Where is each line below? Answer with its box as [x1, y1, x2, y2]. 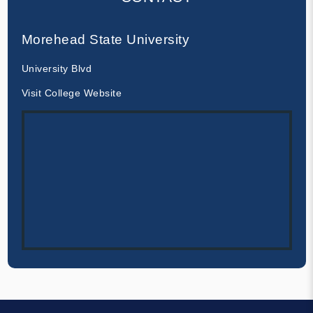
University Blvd [21, 62, 92, 74]
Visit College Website [21, 87, 122, 99]
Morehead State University [21, 31, 189, 47]
